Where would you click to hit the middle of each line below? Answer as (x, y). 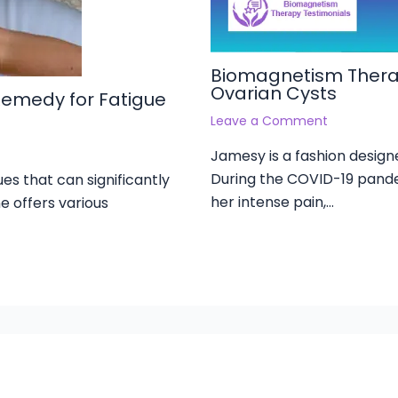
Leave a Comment (269, 121)
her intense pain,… (272, 203)
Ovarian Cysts (273, 94)
